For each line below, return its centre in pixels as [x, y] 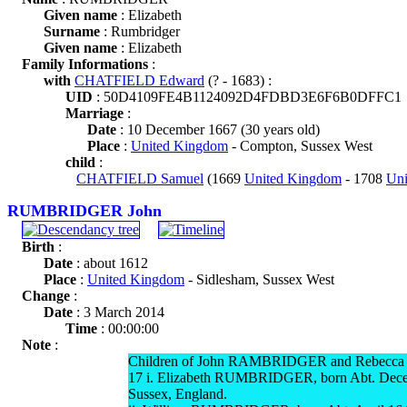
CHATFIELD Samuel [140, 179]
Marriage [94, 113]
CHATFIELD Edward [139, 80]
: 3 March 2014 [119, 312]
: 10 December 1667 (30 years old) [218, 129]
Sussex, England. [178, 394]
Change [46, 296]
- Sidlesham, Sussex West [259, 279]
